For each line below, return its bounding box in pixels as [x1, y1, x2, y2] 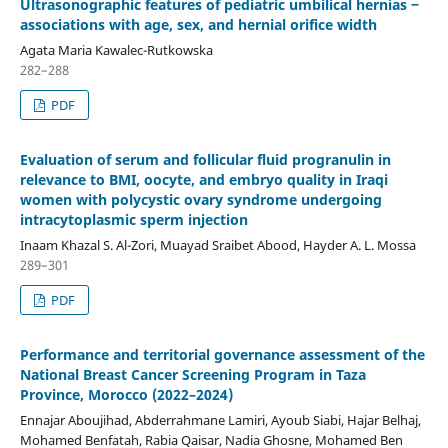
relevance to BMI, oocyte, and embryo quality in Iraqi [19, 169, 388, 189]
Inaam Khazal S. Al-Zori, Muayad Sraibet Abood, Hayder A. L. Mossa [19, 235, 416, 254]
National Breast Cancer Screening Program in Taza [19, 364, 366, 384]
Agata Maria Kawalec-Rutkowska [19, 40, 213, 59]
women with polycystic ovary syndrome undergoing [19, 189, 382, 209]
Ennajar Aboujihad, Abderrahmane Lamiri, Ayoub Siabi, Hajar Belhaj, [19, 410, 421, 429]
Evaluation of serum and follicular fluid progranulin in [19, 149, 391, 169]
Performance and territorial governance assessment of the [19, 344, 425, 364]
